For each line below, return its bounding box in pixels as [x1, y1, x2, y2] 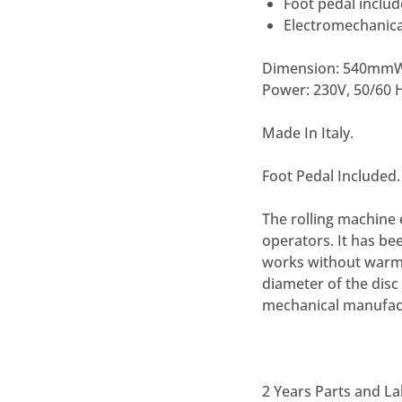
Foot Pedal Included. [262, 166, 400, 187]
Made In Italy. [262, 123, 354, 144]
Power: [262, 80, 310, 100]
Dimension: [262, 58, 339, 79]
